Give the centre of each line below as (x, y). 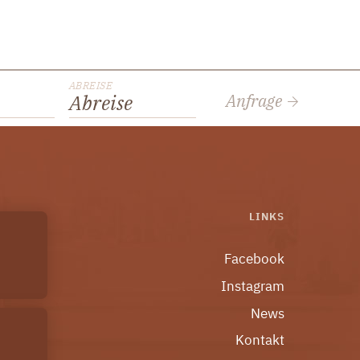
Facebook (254, 258)
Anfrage (256, 100)
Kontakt (260, 340)
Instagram (252, 286)
